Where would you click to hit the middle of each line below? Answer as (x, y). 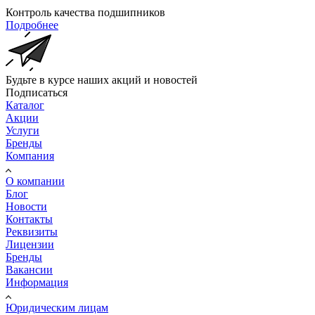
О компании (35, 181)
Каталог (25, 105)
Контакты (29, 219)
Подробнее (32, 25)
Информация (37, 282)
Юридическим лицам (57, 307)
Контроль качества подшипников (85, 12)
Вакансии (29, 269)
